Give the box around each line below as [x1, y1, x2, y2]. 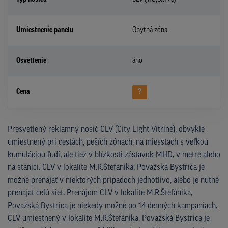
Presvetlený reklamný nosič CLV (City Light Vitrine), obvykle [8, 125, 205, 134]
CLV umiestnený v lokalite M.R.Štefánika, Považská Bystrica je [8, 214, 210, 223]
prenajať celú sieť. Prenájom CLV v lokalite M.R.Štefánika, [8, 189, 192, 197]
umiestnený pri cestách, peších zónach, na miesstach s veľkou [8, 138, 208, 147]
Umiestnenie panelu [16, 26, 73, 34]
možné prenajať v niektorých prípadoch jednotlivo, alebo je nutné [8, 176, 219, 185]
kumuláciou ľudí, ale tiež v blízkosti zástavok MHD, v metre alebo [8, 151, 220, 159]
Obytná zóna [132, 26, 167, 34]
